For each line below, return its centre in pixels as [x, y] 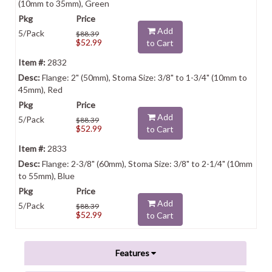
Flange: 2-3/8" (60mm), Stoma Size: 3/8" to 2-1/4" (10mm [146, 164]
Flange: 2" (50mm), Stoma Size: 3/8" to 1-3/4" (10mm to [144, 77]
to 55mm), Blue [46, 176]
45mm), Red [40, 90]
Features [133, 253]
